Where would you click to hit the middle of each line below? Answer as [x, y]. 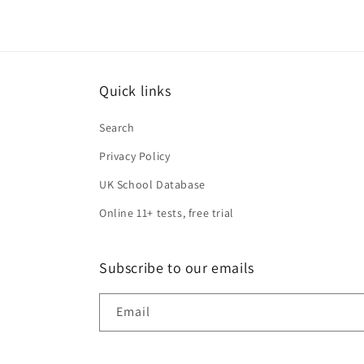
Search [117, 128]
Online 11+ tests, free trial [167, 213]
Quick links [135, 91]
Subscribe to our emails [177, 268]
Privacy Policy [135, 156]
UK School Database [152, 184]
